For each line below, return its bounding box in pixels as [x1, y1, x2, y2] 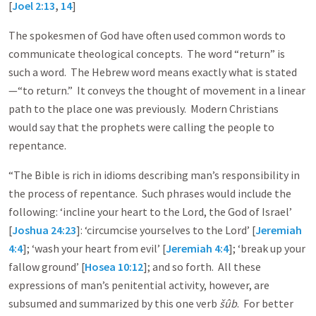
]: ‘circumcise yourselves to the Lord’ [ [76, 223, 255, 237]
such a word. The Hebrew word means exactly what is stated [8, 65, 297, 79]
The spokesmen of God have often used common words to [8, 28, 286, 42]
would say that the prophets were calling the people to [8, 120, 274, 134]
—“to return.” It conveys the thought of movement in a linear [8, 83, 305, 97]
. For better [237, 296, 293, 310]
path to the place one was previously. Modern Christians [8, 102, 279, 116]
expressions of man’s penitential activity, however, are [8, 278, 269, 292]
